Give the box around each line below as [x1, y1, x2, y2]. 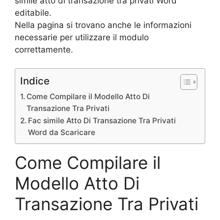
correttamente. [15, 44, 73, 55]
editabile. [15, 7, 52, 18]
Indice [20, 75, 50, 87]
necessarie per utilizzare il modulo [15, 32, 149, 42]
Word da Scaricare [28, 128, 96, 137]
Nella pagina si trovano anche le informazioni [15, 20, 192, 30]
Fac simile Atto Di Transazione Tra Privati [28, 116, 176, 126]
